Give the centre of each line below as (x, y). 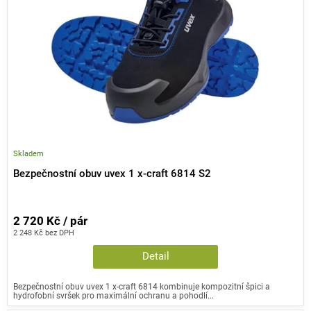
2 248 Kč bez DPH (44, 233)
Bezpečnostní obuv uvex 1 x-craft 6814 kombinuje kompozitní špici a (142, 287)
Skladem (28, 154)
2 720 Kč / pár (50, 221)
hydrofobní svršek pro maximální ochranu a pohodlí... (114, 296)
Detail (155, 257)
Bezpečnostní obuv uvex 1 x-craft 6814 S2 (112, 174)
